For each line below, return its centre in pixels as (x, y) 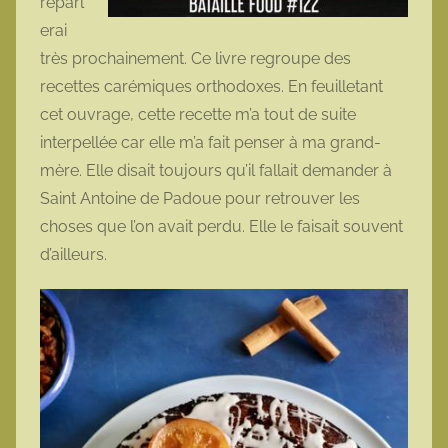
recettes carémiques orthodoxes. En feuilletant (211, 87)
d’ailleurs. (75, 255)
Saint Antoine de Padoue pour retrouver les (200, 199)
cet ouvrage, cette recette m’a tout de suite (198, 115)
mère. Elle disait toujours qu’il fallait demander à (216, 171)
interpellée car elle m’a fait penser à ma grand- (210, 143)
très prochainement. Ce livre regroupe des (195, 59)
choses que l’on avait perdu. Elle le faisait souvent (221, 227)
